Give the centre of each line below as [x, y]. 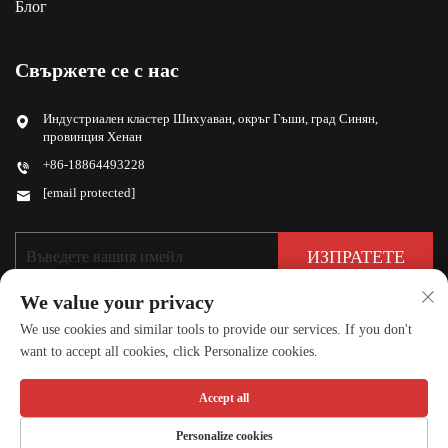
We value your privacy [117, 302]
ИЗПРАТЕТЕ [355, 256]
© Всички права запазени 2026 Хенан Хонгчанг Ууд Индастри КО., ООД [224, 416]
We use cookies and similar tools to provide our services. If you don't [216, 329]
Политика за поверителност [226, 434]
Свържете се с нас [97, 70]
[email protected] [89, 193]
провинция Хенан [92, 137]
